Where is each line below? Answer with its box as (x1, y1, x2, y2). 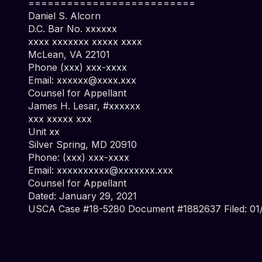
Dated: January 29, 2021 (28, 190, 137, 202)
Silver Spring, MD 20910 (28, 139, 137, 151)
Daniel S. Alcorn (28, 10, 101, 22)
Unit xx (28, 126, 60, 138)
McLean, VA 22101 (28, 49, 110, 61)
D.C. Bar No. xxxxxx (28, 23, 117, 35)
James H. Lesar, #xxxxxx (28, 100, 140, 112)
